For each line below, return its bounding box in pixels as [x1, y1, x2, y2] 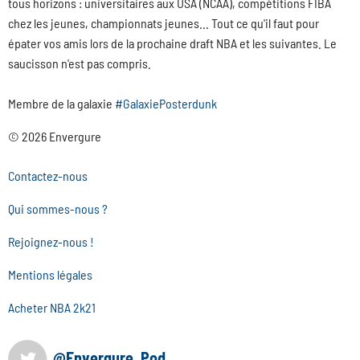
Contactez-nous [8, 168, 88, 184]
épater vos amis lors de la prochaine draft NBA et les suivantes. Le [8, 35, 337, 51]
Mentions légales [8, 267, 92, 283]
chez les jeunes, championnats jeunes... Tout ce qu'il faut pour [8, 15, 319, 31]
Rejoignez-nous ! [8, 234, 94, 250]
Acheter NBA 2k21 [8, 300, 96, 316]
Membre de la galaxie [8, 96, 115, 112]
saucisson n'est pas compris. [8, 55, 151, 72]
